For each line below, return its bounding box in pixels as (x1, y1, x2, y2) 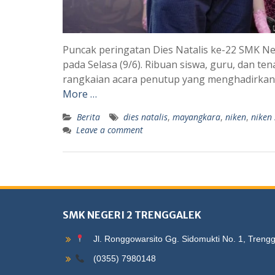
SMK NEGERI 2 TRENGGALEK (63, 209, 201, 222)
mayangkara (172, 111, 220, 123)
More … (63, 87, 97, 101)
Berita (77, 111, 100, 123)
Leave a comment (76, 124, 143, 136)
